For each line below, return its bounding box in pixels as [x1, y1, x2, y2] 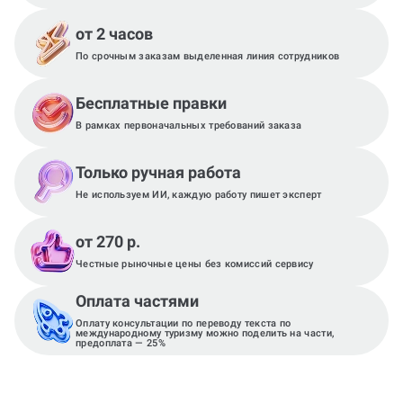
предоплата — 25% [76, 337, 166, 349]
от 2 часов [76, 24, 153, 43]
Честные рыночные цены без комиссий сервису [76, 258, 314, 270]
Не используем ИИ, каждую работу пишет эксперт [76, 189, 322, 201]
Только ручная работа [76, 163, 241, 182]
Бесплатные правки [76, 94, 227, 112]
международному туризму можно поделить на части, [76, 327, 335, 339]
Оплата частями [76, 291, 199, 310]
